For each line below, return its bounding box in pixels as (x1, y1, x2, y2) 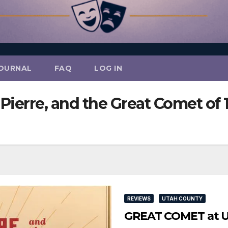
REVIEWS (127, 195, 151, 202)
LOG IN (94, 63, 122, 73)
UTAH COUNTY (162, 195, 203, 202)
